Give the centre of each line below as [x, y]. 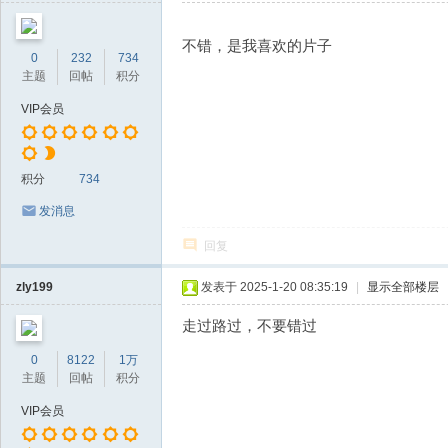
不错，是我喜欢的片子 [257, 45]
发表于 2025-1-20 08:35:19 [274, 287]
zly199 [34, 287]
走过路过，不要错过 [249, 325]
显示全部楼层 [403, 287]
